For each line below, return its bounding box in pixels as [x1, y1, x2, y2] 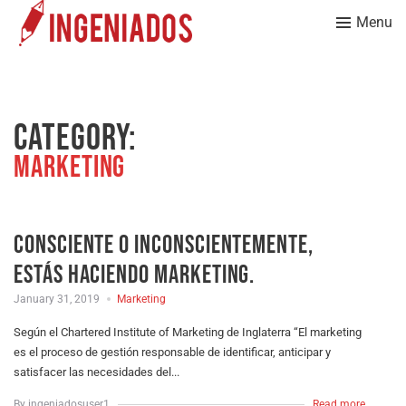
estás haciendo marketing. [14, 259, 256, 290]
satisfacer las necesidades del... [14, 364, 179, 379]
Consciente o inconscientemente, [14, 229, 314, 260]
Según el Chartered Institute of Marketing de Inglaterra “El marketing [14, 324, 362, 339]
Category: [14, 117, 138, 160]
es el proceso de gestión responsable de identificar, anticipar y [14, 344, 331, 359]
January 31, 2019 [14, 292, 100, 305]
